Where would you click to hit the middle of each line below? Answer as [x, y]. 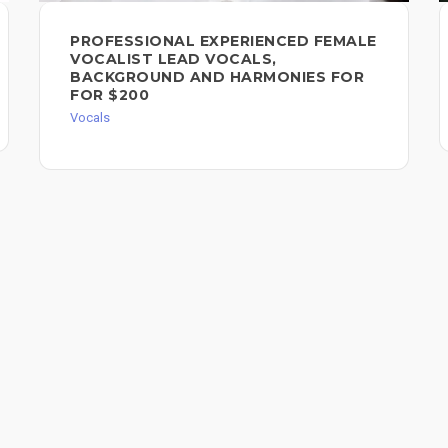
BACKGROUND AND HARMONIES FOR [217, 77]
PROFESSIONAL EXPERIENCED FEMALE [223, 41]
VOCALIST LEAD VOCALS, [173, 59]
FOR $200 [109, 95]
